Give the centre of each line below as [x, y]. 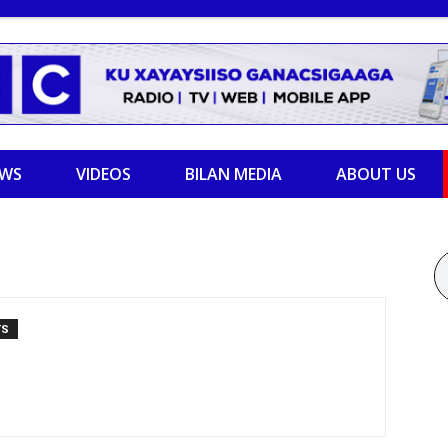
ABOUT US [376, 174]
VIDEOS [103, 174]
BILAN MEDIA [233, 174]
